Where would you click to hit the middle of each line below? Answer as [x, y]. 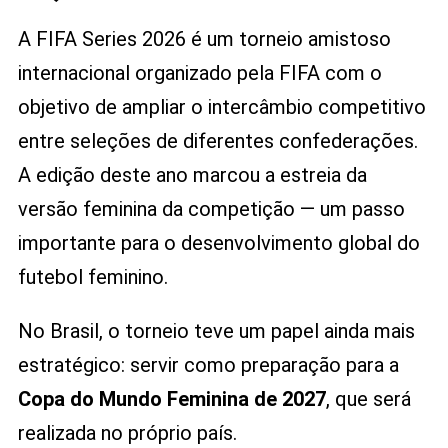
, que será [368, 399]
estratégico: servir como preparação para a [208, 365]
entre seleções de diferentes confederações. [217, 141]
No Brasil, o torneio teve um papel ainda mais [216, 331]
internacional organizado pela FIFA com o [199, 73]
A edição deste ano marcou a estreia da [192, 175]
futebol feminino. [92, 277]
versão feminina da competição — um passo [211, 209]
